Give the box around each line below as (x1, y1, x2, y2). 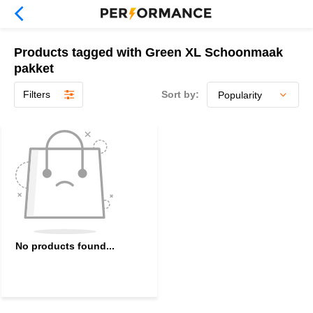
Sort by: (161, 89, 199, 100)
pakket (14, 61, 54, 75)
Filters (23, 89, 50, 100)
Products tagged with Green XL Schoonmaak (14, 45, 283, 59)
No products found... (15, 240, 115, 252)
